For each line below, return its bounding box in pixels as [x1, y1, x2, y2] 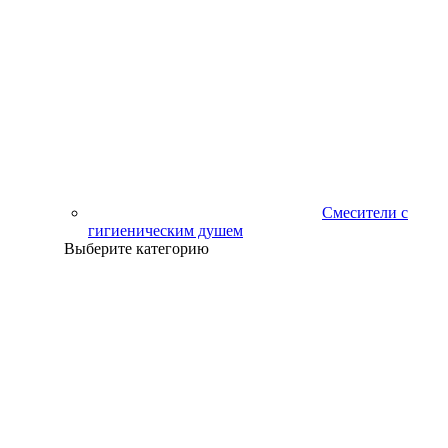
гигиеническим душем [88, 221, 243, 239]
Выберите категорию [64, 239, 209, 257]
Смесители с [322, 203, 408, 221]
